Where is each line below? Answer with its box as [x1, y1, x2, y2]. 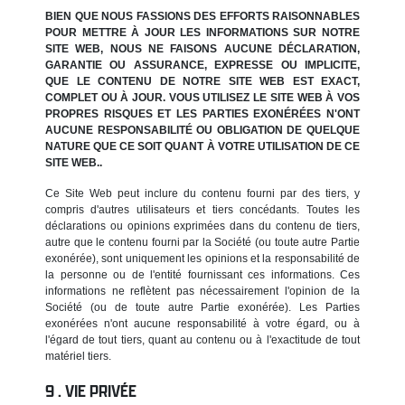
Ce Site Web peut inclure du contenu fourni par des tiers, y [45, 186, 360, 200]
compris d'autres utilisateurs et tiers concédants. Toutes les [45, 202, 360, 216]
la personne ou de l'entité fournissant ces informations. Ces [45, 268, 360, 281]
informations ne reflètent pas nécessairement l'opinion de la [45, 284, 360, 297]
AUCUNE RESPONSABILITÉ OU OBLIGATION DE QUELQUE [45, 123, 360, 137]
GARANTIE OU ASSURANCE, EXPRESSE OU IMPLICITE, [45, 58, 360, 71]
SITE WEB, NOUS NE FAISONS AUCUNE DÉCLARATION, [45, 42, 360, 55]
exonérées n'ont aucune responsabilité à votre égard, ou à [45, 316, 360, 330]
